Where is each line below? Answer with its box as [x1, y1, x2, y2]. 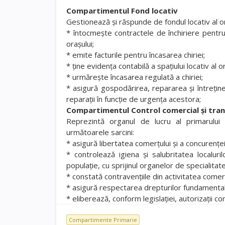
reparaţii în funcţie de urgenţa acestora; [66, 94, 201, 104]
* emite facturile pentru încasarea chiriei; [66, 50, 205, 60]
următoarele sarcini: [66, 127, 134, 137]
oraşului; [66, 39, 94, 49]
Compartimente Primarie [69, 216, 137, 223]
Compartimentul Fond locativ [66, 6, 178, 16]
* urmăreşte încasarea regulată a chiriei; [66, 72, 203, 82]
